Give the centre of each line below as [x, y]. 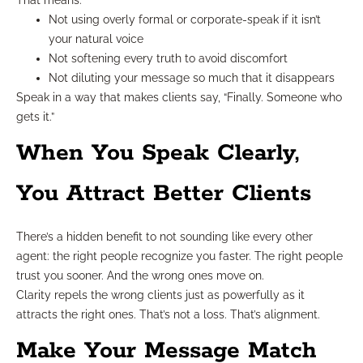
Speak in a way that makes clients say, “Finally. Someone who [179, 97]
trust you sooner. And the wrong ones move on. [140, 275]
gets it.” [35, 116]
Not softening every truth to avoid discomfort [168, 58]
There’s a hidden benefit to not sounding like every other [164, 236]
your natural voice [96, 38]
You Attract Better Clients [164, 193]
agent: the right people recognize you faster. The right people [179, 256]
